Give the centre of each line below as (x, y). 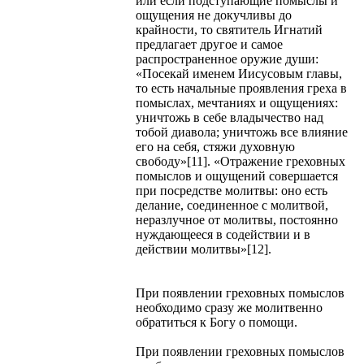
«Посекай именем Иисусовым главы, (239, 73)
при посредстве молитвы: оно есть (232, 190)
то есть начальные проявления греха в (241, 88)
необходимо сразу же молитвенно (229, 307)
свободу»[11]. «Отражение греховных (240, 161)
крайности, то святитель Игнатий (229, 29)
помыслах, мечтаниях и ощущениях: (237, 102)
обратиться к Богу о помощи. (217, 322)
